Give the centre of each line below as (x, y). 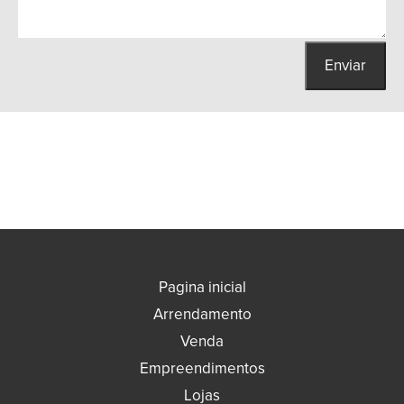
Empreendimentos (202, 369)
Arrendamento (202, 315)
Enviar (345, 65)
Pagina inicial (202, 288)
